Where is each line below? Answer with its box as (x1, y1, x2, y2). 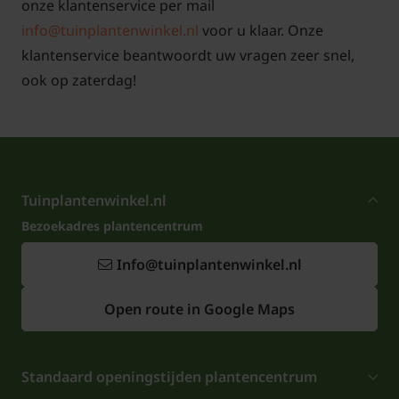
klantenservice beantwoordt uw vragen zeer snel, (21, 45, 354, 66)
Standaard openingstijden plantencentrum (21, 367, 317, 387)
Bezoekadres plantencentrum (21, 217, 203, 235)
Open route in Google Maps (104, 299, 295, 320)
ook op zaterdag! (21, 70, 136, 91)
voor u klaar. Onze (199, 20, 323, 41)
